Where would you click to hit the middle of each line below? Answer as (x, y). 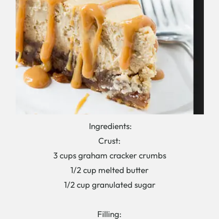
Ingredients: (109, 126)
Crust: (109, 140)
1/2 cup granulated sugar (109, 184)
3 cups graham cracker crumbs (109, 155)
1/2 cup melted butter (109, 170)
